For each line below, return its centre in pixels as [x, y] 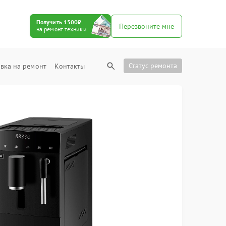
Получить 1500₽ [59, 22]
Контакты [70, 66]
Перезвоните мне [146, 26]
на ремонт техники [61, 29]
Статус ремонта [153, 66]
